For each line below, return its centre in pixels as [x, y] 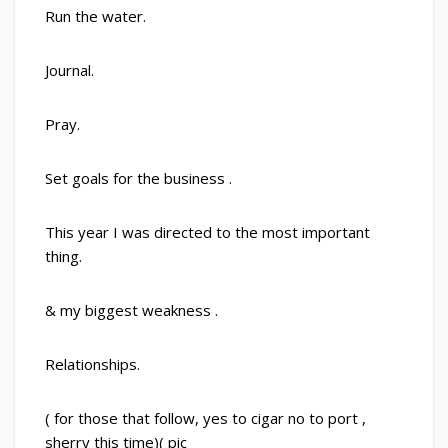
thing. [63, 256]
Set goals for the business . [138, 178]
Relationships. [92, 364]
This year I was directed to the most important [207, 232]
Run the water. [95, 16]
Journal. [69, 70]
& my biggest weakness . [131, 310]
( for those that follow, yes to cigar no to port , [205, 418]
